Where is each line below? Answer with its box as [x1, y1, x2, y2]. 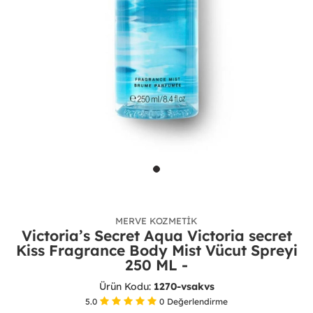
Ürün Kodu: [99, 279, 154, 293]
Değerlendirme [167, 296, 228, 307]
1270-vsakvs [153, 279, 214, 293]
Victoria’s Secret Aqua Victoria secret [21, 226, 292, 245]
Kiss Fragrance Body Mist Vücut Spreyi [15, 240, 298, 259]
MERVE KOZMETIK [115, 214, 198, 226]
